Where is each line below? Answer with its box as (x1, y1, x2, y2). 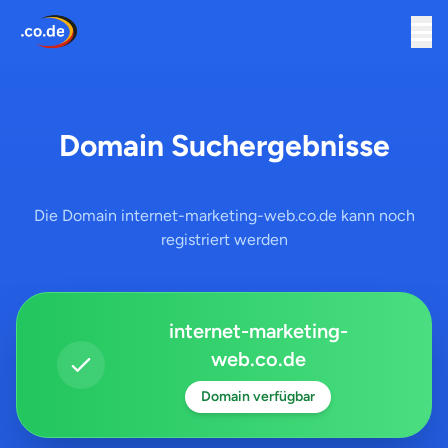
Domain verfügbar (201, 388, 315, 405)
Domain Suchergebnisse (58, 127, 390, 164)
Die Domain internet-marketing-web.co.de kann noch (33, 206, 415, 225)
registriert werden (160, 230, 288, 249)
